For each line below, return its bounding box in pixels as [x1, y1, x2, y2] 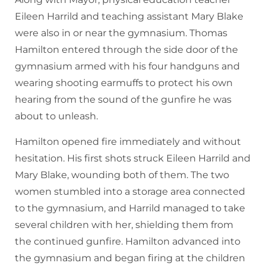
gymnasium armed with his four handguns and [15, 61, 240, 72]
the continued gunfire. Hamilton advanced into [15, 236, 240, 248]
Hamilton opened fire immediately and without [15, 136, 241, 148]
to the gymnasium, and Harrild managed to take [15, 202, 245, 214]
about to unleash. [15, 110, 98, 122]
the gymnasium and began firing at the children [15, 252, 245, 264]
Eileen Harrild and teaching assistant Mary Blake [15, 11, 243, 23]
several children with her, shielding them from [15, 219, 233, 231]
